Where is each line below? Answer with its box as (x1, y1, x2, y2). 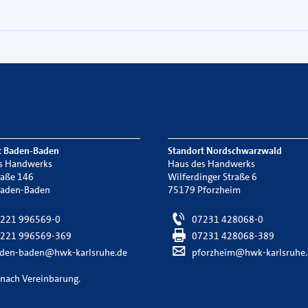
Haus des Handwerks (168, 157, 255, 170)
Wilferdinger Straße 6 (168, 170, 257, 183)
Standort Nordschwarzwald (168, 144, 282, 157)
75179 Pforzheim (168, 184, 241, 196)
